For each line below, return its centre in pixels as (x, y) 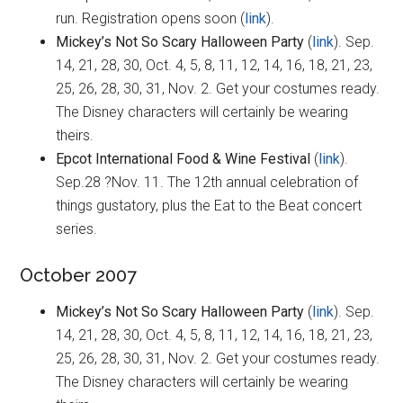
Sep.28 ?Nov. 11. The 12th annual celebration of (207, 183)
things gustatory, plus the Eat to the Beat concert (209, 206)
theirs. (75, 136)
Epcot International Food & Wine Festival (184, 159)
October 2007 (79, 276)
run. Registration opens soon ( (151, 19)
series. (77, 229)
